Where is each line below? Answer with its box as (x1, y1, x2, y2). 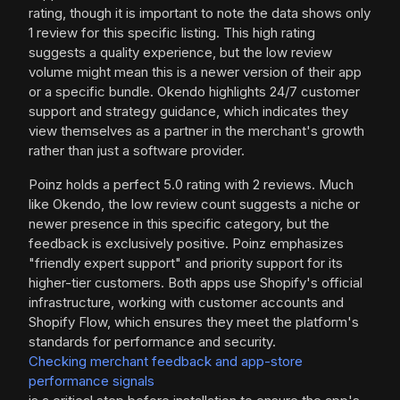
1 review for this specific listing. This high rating (29, 24, 315, 42)
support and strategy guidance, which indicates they (29, 103, 348, 121)
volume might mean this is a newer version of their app (29, 63, 362, 81)
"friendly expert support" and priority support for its (29, 254, 343, 272)
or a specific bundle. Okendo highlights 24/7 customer (29, 83, 360, 101)
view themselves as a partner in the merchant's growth (29, 122, 364, 140)
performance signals (29, 372, 154, 390)
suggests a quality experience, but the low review (29, 44, 332, 62)
